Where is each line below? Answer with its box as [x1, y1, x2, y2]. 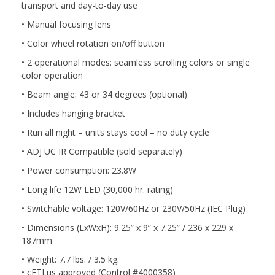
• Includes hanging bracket [21, 107, 125, 119]
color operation [21, 69, 83, 81]
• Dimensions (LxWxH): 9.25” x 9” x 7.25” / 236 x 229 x [21, 221, 233, 233]
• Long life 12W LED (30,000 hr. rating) [21, 183, 173, 195]
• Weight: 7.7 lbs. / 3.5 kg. [21, 253, 119, 265]
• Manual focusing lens [21, 18, 111, 30]
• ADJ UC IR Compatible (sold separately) [21, 145, 182, 157]
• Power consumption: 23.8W [21, 164, 136, 176]
